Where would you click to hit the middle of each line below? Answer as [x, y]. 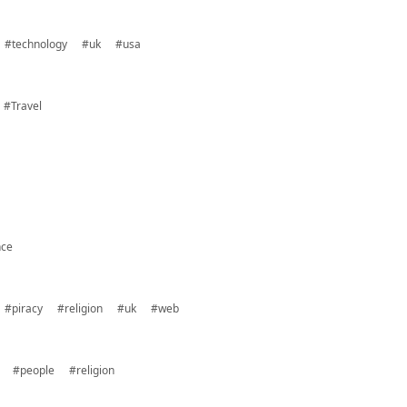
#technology [36, 44]
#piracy [24, 308]
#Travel [23, 106]
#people [34, 370]
